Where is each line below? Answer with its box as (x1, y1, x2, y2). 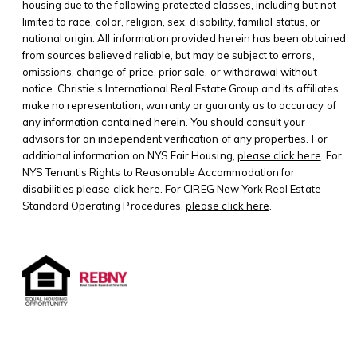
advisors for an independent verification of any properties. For (22, 131, 328, 145)
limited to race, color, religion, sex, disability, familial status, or (22, 14, 321, 28)
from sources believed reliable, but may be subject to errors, (22, 48, 315, 61)
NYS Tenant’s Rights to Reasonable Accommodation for (22, 165, 296, 178)
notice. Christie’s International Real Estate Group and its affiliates (22, 81, 339, 95)
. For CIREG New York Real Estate (160, 182, 321, 195)
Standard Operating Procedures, (22, 198, 186, 212)
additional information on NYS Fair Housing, (22, 148, 237, 162)
